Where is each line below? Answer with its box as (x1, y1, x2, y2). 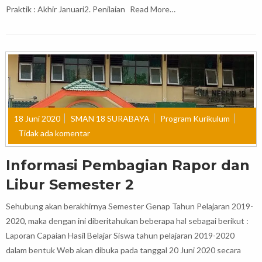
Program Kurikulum (160, 113, 230, 123)
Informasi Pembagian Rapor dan (6, 156, 250, 174)
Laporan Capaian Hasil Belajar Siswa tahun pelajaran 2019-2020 (6, 230, 235, 240)
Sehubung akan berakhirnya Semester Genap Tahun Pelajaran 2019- (6, 201, 253, 211)
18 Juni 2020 (14, 113, 60, 123)
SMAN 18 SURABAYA (71, 113, 150, 123)
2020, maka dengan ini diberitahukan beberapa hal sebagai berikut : (6, 215, 249, 226)
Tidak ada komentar (18, 127, 90, 138)
